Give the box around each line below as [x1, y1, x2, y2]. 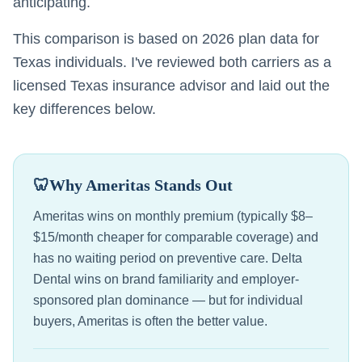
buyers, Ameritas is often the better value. [33, 314, 267, 328]
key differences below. [13, 101, 156, 117]
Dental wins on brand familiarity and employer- [33, 272, 299, 286]
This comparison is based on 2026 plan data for [13, 31, 319, 47]
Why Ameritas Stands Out [49, 176, 233, 194]
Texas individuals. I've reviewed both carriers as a [13, 54, 331, 70]
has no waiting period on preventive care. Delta [33, 251, 302, 265]
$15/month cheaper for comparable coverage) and [33, 230, 318, 244]
